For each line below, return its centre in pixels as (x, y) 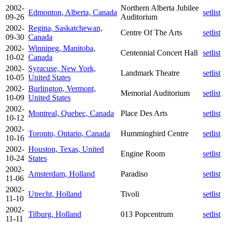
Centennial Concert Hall (159, 52)
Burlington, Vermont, (62, 88)
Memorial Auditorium (155, 93)
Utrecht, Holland (55, 194)
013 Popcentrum (147, 214)
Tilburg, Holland (55, 214)
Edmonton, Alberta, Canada (73, 12)
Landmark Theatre (150, 73)
